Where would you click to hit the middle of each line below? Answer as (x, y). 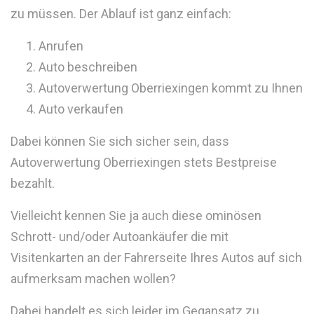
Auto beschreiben (88, 67)
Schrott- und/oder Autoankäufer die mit (120, 237)
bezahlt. (33, 183)
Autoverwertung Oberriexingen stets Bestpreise (144, 162)
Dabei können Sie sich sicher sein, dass (120, 141)
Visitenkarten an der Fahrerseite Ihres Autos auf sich (156, 258)
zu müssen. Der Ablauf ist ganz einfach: (121, 14)
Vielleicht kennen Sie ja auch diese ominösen (136, 216)
